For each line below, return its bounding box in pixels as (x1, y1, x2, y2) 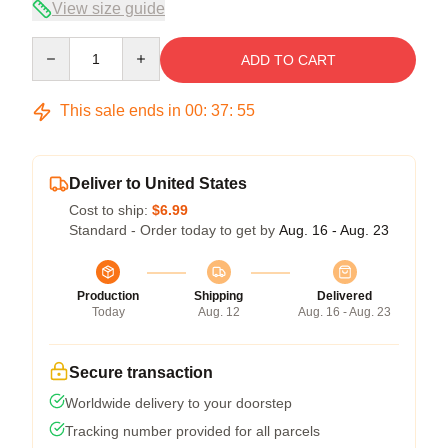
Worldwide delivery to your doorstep (65, 395, 292, 411)
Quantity (31, 38, 84, 54)
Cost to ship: (69, 202, 152, 218)
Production (77, 289, 139, 303)
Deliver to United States (69, 175, 247, 192)
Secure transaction (69, 364, 213, 381)
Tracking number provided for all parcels (65, 423, 320, 439)
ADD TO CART (240, 52, 336, 68)
